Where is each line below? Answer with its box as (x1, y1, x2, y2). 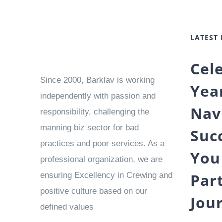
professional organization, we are (40, 155, 163, 164)
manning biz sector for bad (40, 123, 139, 132)
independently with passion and (40, 91, 156, 101)
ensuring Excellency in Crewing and (40, 170, 173, 180)
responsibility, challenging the (40, 107, 150, 116)
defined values (40, 202, 94, 212)
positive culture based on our (40, 186, 148, 196)
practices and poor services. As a (40, 139, 165, 148)
